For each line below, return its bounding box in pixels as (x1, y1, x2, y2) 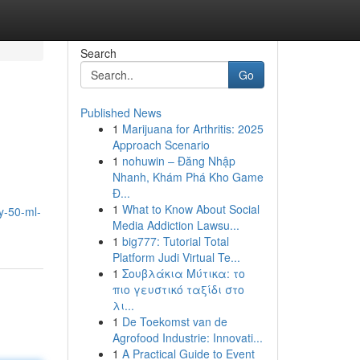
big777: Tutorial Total (121, 233, 229, 249)
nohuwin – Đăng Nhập (121, 153, 235, 169)
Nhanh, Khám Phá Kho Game (112, 169, 264, 185)
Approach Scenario (112, 137, 210, 153)
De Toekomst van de (121, 313, 227, 329)
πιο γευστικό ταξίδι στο (112, 281, 244, 297)
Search (80, 45, 117, 61)
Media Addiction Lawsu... (112, 217, 239, 233)
